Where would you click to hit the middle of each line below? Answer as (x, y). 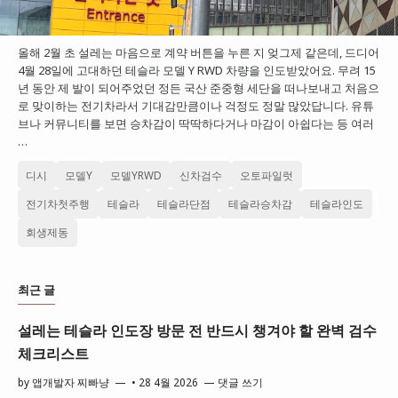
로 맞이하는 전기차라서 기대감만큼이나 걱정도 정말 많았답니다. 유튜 (195, 106)
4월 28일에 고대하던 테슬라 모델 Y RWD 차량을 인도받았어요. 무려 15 (196, 71)
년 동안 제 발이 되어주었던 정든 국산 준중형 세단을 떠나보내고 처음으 (198, 88)
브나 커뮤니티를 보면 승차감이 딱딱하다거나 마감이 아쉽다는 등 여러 (195, 124)
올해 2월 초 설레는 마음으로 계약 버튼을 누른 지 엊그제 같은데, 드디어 (198, 53)
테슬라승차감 (261, 203)
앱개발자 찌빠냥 (70, 382)
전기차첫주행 (58, 203)
